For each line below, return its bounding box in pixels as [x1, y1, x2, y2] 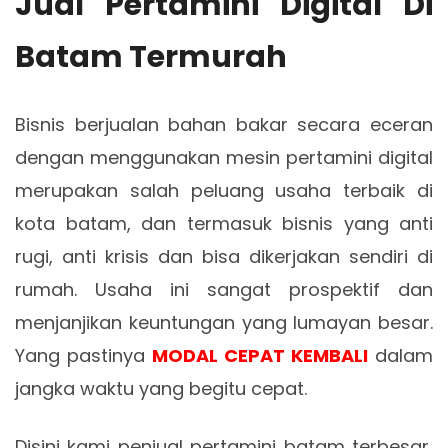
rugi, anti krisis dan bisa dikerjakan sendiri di [15, 244, 433, 269]
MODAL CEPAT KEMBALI [152, 343, 368, 368]
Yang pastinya [15, 343, 152, 368]
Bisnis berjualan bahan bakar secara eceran [15, 112, 433, 137]
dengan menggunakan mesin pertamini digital [15, 145, 433, 170]
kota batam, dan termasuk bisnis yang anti [15, 211, 433, 236]
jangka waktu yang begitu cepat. [15, 376, 307, 401]
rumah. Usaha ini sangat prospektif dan [15, 277, 433, 302]
